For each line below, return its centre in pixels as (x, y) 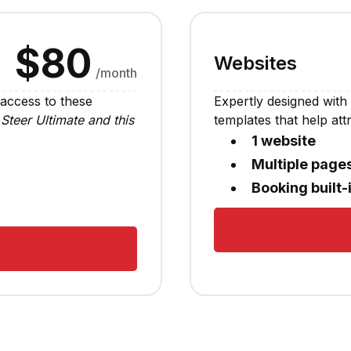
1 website (284, 141)
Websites (255, 63)
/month (116, 73)
